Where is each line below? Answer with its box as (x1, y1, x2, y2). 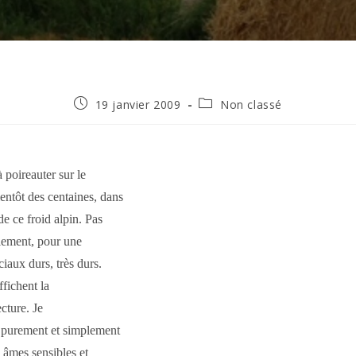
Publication (73, 95, 135, 110)
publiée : (73, 110, 120, 126)
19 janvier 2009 (95, 97, 181, 112)
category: (198, 110, 250, 126)
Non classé (219, 97, 282, 112)
